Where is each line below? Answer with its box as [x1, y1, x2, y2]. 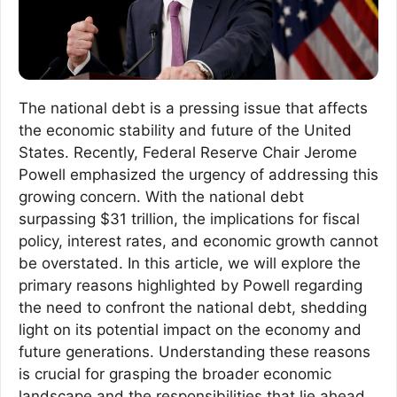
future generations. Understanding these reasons [19, 343, 370, 362]
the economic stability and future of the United [19, 121, 352, 140]
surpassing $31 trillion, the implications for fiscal [19, 210, 360, 229]
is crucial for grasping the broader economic [19, 365, 331, 384]
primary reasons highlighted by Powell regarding [19, 276, 362, 295]
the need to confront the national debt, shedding [19, 299, 367, 317]
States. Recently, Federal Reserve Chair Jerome [19, 144, 357, 162]
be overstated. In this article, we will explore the [19, 254, 361, 273]
